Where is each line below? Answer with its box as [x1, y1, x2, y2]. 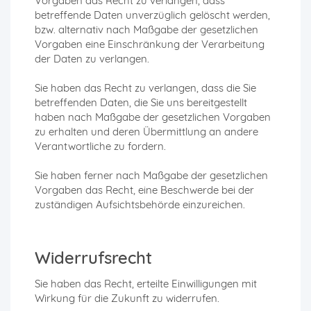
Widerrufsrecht [35, 247, 152, 269]
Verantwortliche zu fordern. [35, 140, 166, 153]
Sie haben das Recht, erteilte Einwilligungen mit [35, 277, 257, 291]
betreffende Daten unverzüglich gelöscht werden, [35, 8, 270, 22]
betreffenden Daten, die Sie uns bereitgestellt [35, 96, 247, 110]
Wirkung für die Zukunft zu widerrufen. [35, 292, 219, 305]
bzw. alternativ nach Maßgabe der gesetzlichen [35, 23, 258, 37]
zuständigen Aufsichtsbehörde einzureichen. [35, 198, 245, 212]
